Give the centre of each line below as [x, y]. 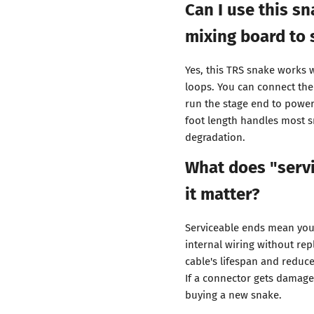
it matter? [223, 193]
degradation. [215, 137]
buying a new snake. [233, 295]
